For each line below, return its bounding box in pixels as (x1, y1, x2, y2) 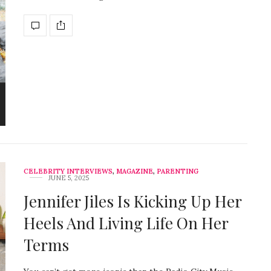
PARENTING (157, 167, 198, 176)
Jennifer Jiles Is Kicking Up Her (24, 191, 241, 212)
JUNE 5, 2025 (48, 174, 89, 183)
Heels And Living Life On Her (24, 212, 228, 234)
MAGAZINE (116, 167, 153, 176)
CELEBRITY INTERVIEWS (24, 167, 113, 176)
